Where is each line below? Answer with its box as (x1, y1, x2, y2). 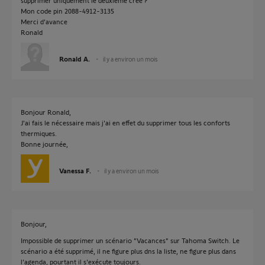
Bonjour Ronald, (21, 108, 71, 116)
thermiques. (21, 129, 57, 137)
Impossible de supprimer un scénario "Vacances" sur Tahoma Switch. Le (21, 236, 240, 244)
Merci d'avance (21, 17, 67, 25)
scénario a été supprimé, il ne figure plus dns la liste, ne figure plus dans (21, 247, 236, 255)
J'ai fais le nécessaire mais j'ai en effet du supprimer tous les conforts (21, 118, 230, 127)
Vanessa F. (59, 166, 91, 174)
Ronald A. (59, 54, 90, 63)
